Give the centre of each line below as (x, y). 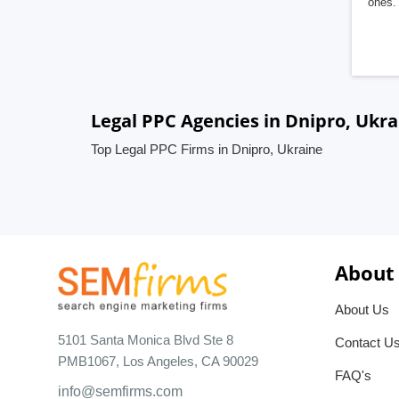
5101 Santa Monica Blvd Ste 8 (146, 339)
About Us (362, 309)
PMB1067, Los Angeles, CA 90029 (158, 361)
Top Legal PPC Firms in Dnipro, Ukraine (207, 149)
